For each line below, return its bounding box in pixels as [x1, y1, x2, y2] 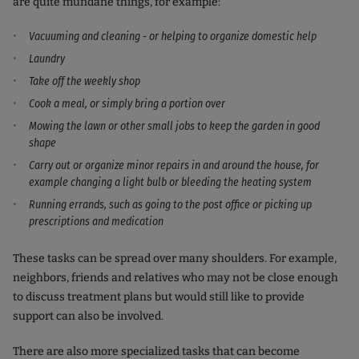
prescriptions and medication [29, 214, 163, 228]
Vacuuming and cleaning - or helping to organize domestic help [29, 29, 317, 43]
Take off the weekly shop [29, 74, 140, 88]
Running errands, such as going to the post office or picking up [29, 197, 312, 212]
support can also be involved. [13, 309, 163, 323]
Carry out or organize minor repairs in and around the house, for [29, 158, 319, 172]
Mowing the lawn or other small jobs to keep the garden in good [29, 119, 320, 133]
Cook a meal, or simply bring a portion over [29, 96, 225, 111]
